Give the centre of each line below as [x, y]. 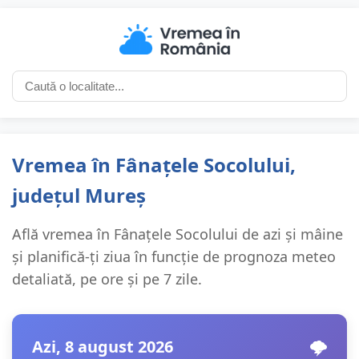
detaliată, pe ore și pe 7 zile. [107, 279]
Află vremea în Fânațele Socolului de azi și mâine [177, 234]
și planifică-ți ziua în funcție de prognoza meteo [174, 257]
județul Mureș [79, 196]
